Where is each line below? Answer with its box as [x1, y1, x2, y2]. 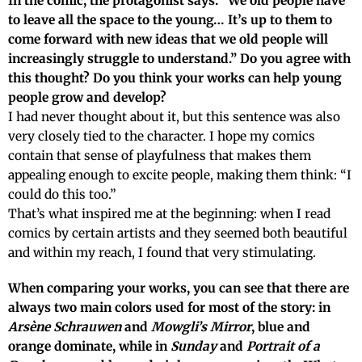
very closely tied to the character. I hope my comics [8, 128, 315, 145]
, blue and [251, 319, 310, 335]
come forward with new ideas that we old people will [8, 32, 328, 48]
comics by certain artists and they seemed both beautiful [8, 225, 347, 242]
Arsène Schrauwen [8, 319, 121, 335]
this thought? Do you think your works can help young [8, 70, 342, 86]
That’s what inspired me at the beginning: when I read [8, 206, 330, 222]
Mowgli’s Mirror [151, 319, 251, 335]
